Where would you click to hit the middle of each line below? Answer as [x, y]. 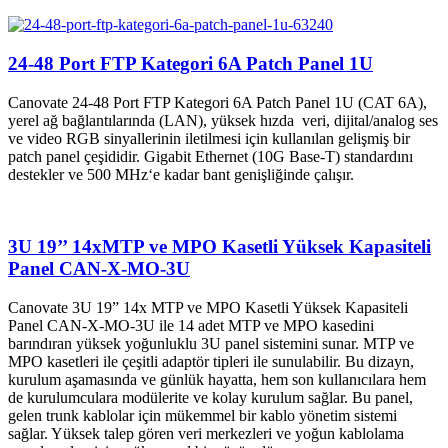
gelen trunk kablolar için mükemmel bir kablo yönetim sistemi [202, 416]
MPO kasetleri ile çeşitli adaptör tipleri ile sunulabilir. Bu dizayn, [211, 362]
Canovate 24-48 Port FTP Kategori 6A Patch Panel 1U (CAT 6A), [217, 102]
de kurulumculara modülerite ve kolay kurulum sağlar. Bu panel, [210, 398]
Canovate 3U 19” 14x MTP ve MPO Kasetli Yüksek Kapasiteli [208, 308]
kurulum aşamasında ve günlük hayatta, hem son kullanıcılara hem [217, 380]
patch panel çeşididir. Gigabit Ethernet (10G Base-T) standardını [210, 156]
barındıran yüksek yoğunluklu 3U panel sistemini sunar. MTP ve [211, 344]
